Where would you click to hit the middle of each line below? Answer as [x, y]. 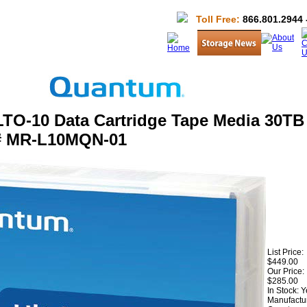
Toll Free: [218, 19]
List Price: [285, 252]
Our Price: [286, 271]
